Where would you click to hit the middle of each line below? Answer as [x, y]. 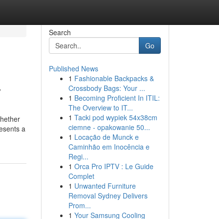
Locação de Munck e [106, 137]
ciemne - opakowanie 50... [109, 127]
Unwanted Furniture [105, 186]
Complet [81, 176]
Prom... [79, 205]
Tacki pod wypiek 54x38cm [116, 117]
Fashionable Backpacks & [114, 78]
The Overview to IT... [100, 108]
